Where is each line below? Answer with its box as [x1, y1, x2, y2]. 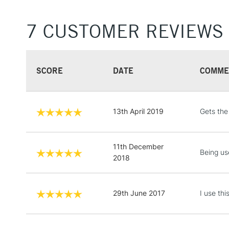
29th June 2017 [113, 188, 165, 197]
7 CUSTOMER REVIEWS [26, 19, 223, 42]
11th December [113, 142, 164, 151]
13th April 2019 [113, 106, 164, 116]
